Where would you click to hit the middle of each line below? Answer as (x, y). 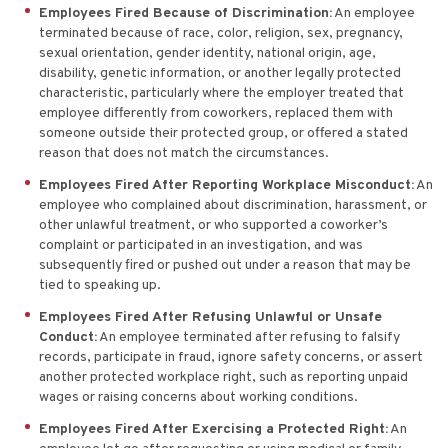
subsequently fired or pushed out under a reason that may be (225, 265)
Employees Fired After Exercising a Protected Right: (213, 429)
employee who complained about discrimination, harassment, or (233, 205)
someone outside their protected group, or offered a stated (223, 133)
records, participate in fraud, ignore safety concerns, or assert (231, 357)
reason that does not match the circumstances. (184, 153)
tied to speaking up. (100, 285)
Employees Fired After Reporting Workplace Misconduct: (226, 185)
